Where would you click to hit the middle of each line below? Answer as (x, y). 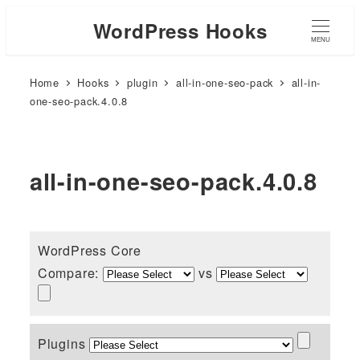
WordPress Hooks (180, 30)
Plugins (63, 343)
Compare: (70, 272)
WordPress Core (89, 250)
